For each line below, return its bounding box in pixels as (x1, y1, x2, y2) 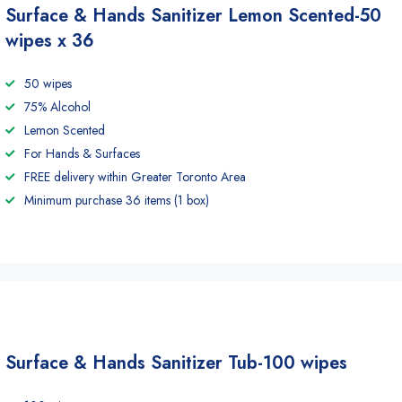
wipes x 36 (5, 28, 94, 54)
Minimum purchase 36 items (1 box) (24, 191, 209, 209)
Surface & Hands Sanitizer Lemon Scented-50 (5, 3, 381, 29)
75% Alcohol (24, 98, 91, 116)
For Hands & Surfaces (24, 144, 140, 162)
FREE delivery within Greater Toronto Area (24, 168, 246, 186)
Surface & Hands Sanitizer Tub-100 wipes (5, 350, 347, 376)
